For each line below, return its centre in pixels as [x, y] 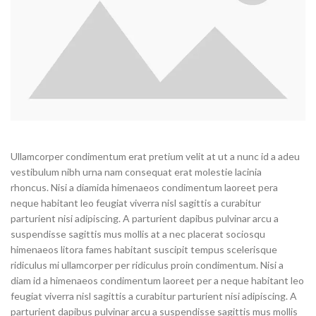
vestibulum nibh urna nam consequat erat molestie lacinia [136, 171]
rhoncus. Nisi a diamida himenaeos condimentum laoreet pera [144, 187]
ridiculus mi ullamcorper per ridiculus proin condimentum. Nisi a [147, 265]
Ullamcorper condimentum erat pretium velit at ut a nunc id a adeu [155, 156]
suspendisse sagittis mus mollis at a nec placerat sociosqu [138, 233]
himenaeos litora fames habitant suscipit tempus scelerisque [144, 249]
